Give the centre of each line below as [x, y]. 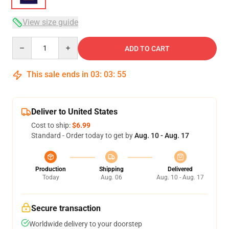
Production [51, 169]
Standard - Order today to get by [83, 135]
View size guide [50, 22]
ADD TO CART [147, 49]
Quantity [26, 41]
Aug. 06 [111, 177]
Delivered [180, 169]
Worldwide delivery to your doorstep [86, 224]
